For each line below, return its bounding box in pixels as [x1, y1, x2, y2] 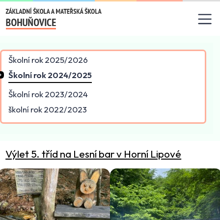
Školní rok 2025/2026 [8, 55, 88, 65]
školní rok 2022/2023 [8, 104, 87, 114]
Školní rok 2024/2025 [8, 70, 92, 81]
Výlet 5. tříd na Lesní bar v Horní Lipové [5, 147, 182, 160]
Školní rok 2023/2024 [8, 89, 88, 100]
